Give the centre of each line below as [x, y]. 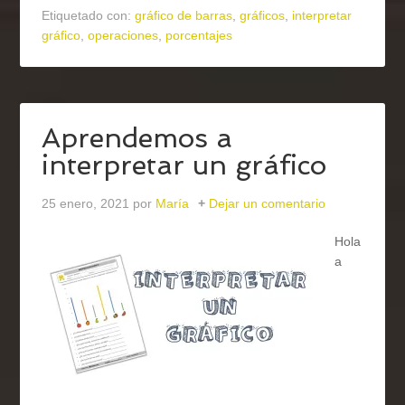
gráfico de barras [184, 16]
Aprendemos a [137, 138]
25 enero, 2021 [86, 204]
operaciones [123, 36]
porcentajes [199, 36]
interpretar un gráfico [184, 165]
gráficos [263, 16]
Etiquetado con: [89, 16]
